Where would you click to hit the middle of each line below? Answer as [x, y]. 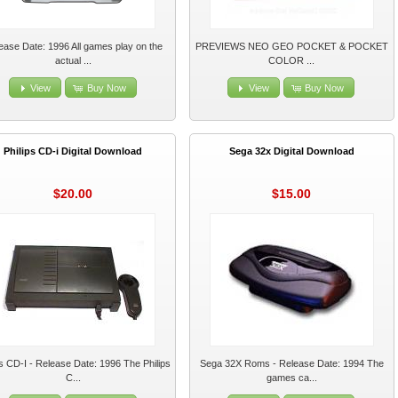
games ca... [291, 378]
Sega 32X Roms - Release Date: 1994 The [291, 364]
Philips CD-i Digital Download [73, 151]
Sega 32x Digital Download [291, 151]
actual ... [73, 61]
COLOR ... [292, 61]
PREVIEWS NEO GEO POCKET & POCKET [291, 47]
